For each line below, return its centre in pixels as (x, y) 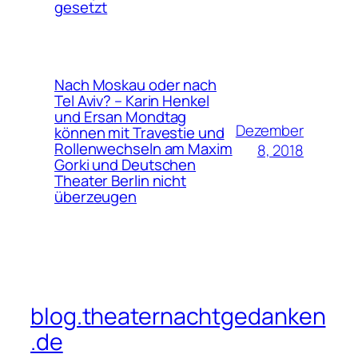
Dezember (269, 130)
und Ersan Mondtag (121, 116)
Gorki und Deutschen (125, 164)
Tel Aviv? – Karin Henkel (132, 100)
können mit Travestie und (139, 132)
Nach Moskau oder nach (135, 84)
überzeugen (96, 196)
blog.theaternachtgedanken (178, 316)
